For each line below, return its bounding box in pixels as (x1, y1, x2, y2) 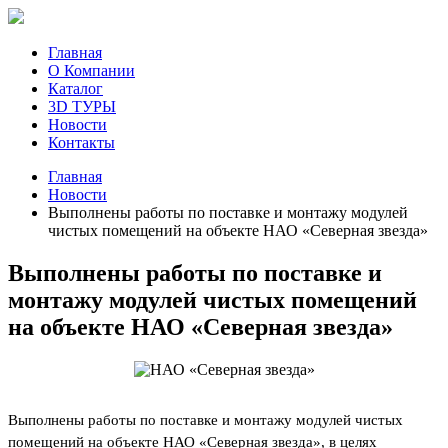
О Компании (48, 62, 135, 79)
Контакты (48, 134, 115, 151)
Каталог (48, 80, 103, 97)
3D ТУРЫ (48, 98, 116, 115)
